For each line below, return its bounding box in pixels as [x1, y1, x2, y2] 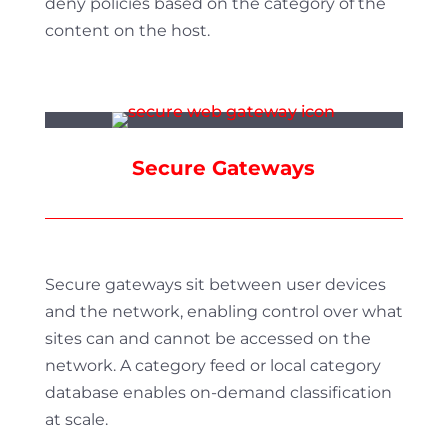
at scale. [44, 410, 108, 429]
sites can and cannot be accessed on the [44, 329, 371, 348]
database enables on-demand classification [44, 383, 392, 402]
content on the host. [44, 21, 210, 40]
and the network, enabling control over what [44, 302, 403, 321]
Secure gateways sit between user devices [44, 275, 386, 294]
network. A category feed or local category [44, 356, 381, 375]
